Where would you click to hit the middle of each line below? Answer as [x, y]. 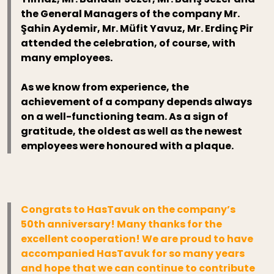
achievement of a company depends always [137, 102]
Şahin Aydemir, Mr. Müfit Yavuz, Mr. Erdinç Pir [137, 29]
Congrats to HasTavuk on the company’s [128, 210]
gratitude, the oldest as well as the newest [132, 131]
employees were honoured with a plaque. [128, 146]
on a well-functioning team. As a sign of [125, 117]
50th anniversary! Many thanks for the [122, 224]
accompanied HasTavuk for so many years [133, 254]
